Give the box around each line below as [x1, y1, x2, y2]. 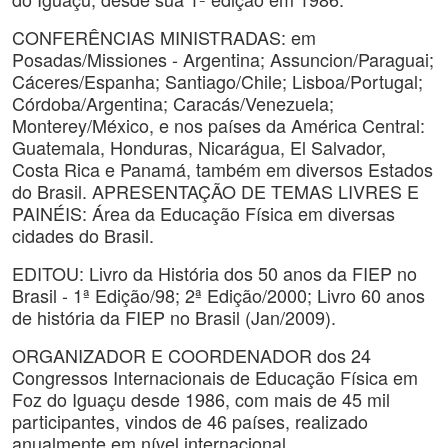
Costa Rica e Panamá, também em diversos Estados [12, 156, 433, 182]
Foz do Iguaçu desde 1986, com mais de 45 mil [12, 386, 390, 412]
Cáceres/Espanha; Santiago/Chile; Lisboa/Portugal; [12, 68, 423, 94]
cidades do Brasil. [12, 222, 154, 248]
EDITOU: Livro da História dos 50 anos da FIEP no [12, 260, 417, 286]
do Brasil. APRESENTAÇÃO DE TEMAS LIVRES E [12, 178, 419, 204]
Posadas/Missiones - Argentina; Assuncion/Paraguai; [12, 46, 434, 72]
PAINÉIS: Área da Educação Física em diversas [12, 200, 395, 226]
